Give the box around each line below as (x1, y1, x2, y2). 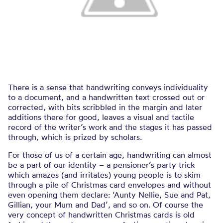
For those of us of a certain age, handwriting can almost (8, 150, 212, 160)
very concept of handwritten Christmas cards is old (8, 210, 195, 220)
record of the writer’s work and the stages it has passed (8, 122, 212, 132)
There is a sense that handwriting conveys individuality (8, 82, 208, 92)
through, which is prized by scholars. (8, 132, 142, 142)
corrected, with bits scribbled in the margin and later (8, 102, 202, 112)
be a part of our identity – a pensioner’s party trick (8, 160, 195, 170)
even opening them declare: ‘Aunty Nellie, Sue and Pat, (8, 190, 211, 200)
